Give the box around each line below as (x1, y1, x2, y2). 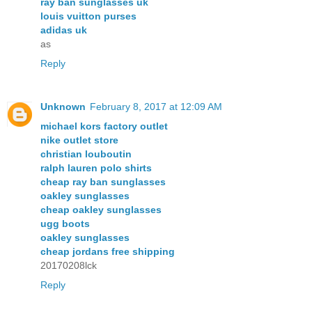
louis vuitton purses (40, 10, 136, 22)
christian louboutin (40, 148, 132, 160)
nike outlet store (40, 134, 118, 146)
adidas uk (40, 24, 87, 36)
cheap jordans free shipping (40, 246, 175, 258)
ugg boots (40, 218, 90, 230)
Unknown (40, 101, 86, 113)
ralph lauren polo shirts (40, 162, 152, 174)
